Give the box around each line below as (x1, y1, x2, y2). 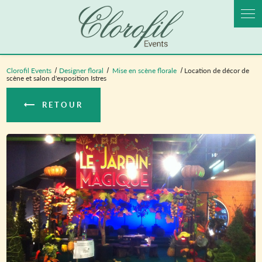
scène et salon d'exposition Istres (6, 73, 107, 83)
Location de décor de (184, 65, 249, 75)
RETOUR (42, 99, 84, 110)
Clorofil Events (6, 65, 52, 75)
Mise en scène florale (112, 65, 179, 75)
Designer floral (58, 65, 104, 75)
